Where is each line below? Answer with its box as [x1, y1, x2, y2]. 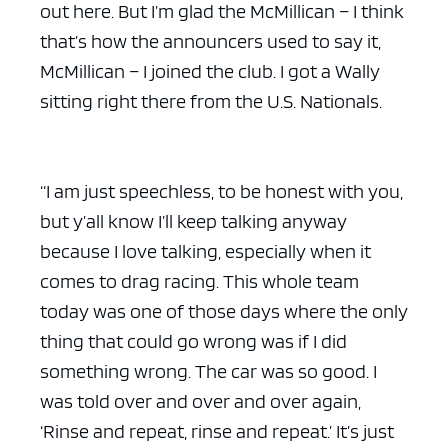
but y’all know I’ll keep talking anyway [40, 208, 347, 233]
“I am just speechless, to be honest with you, [40, 178, 403, 203]
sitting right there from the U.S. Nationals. [40, 88, 382, 113]
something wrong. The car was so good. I [40, 358, 377, 383]
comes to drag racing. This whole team [40, 268, 359, 293]
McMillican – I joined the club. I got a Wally [40, 58, 380, 83]
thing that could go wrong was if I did [40, 328, 347, 353]
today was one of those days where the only [40, 298, 408, 323]
